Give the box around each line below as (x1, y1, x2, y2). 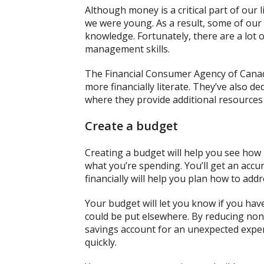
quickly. (85, 236, 117, 249)
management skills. (85, 42, 170, 56)
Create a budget (85, 118, 178, 134)
